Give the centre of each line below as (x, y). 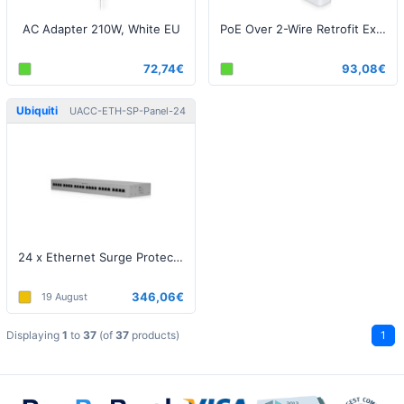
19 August (64, 296)
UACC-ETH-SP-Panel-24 (128, 110)
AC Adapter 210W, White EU (101, 29)
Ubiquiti (37, 110)
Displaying (34, 335)
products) (154, 335)
